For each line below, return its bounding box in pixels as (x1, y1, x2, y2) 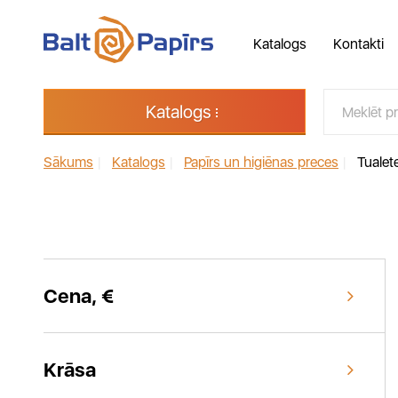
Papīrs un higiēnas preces (184, 154, 338, 171)
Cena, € (44, 284, 114, 307)
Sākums (44, 154, 93, 171)
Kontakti (333, 36, 384, 52)
